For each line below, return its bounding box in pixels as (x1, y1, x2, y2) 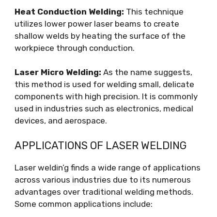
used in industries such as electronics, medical (15, 104, 193, 113)
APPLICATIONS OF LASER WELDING (15, 139, 186, 152)
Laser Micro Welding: (15, 67, 101, 77)
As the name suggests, (101, 67, 192, 77)
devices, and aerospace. (15, 116, 107, 125)
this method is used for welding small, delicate (15, 79, 194, 89)
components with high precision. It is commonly (15, 92, 198, 101)
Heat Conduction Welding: (15, 6, 124, 16)
